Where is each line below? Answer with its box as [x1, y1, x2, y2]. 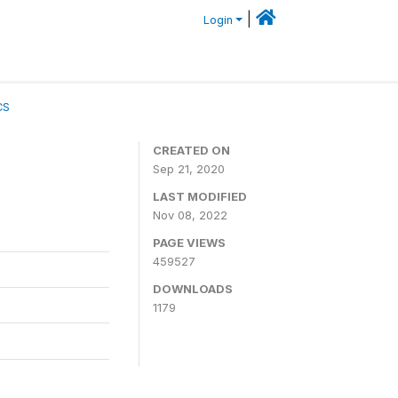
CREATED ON [153, 142, 230, 157]
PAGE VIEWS [153, 235, 226, 250]
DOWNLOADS [153, 281, 233, 296]
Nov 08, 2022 [153, 207, 227, 222]
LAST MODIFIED [153, 188, 247, 203]
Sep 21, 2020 [153, 161, 225, 176]
